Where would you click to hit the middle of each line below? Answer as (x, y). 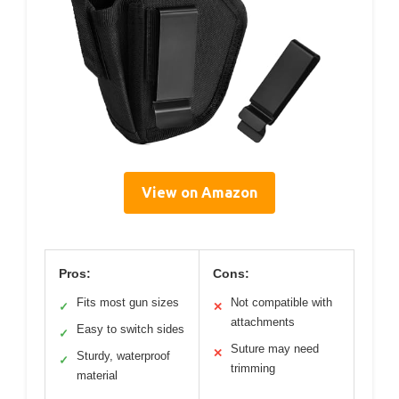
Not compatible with (281, 302)
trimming (253, 368)
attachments (263, 322)
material (97, 375)
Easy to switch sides (130, 329)
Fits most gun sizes (128, 302)
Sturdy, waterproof (123, 356)
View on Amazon (199, 192)
